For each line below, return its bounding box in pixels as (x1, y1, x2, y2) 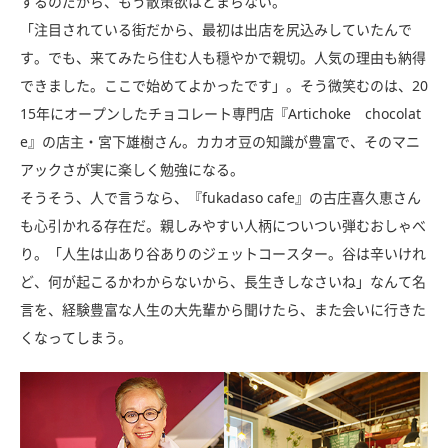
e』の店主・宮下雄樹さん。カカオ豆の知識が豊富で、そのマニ (20, 131, 420, 151)
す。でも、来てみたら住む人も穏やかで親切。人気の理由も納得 (20, 47, 426, 67)
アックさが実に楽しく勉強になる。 (20, 159, 244, 179)
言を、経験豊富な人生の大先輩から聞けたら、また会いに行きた (20, 299, 426, 319)
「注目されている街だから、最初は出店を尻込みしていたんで (20, 19, 412, 39)
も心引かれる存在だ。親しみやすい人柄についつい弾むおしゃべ (20, 215, 426, 235)
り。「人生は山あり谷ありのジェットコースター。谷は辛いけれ (20, 243, 426, 263)
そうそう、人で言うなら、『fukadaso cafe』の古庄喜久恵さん (20, 187, 421, 207)
